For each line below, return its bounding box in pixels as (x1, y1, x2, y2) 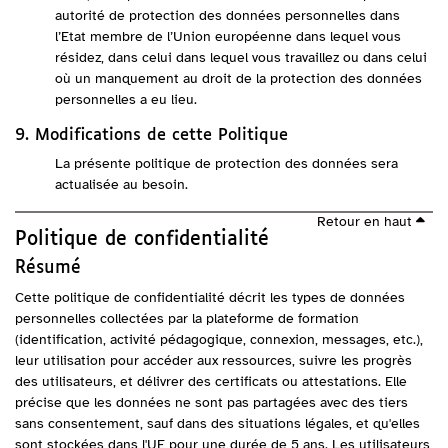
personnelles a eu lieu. (55, 91, 197, 108)
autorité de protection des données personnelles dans (55, 7, 400, 24)
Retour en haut (317, 213, 416, 230)
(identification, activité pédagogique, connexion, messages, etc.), (15, 331, 423, 348)
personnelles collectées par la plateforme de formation (15, 310, 359, 327)
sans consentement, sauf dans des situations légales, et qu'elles (15, 415, 420, 432)
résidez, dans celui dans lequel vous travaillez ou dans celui (55, 49, 427, 66)
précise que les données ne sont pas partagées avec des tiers (15, 394, 408, 411)
